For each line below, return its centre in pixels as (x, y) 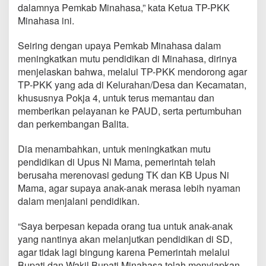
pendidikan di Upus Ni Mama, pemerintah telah (117, 162)
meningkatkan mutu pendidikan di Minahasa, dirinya (127, 58)
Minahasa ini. (46, 20)
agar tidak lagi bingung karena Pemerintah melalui (124, 252)
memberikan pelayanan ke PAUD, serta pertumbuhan (130, 111)
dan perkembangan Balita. (73, 124)
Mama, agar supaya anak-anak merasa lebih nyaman (129, 188)
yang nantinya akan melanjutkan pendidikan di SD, (125, 239)
